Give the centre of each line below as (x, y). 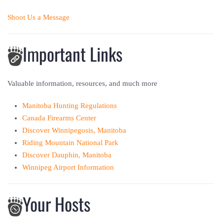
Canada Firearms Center (59, 118)
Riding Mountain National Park (70, 143)
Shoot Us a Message (38, 17)
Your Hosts (56, 204)
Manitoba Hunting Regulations (70, 106)
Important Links (73, 53)
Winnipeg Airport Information (68, 167)
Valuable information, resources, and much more (82, 84)
